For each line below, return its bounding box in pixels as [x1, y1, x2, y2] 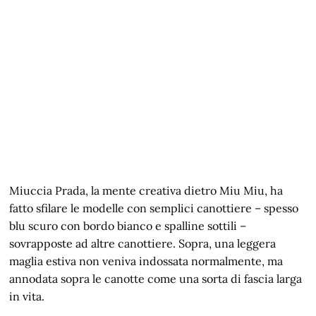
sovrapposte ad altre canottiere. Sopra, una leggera [9, 236, 276, 250]
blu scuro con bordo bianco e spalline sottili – [9, 218, 247, 233]
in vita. [9, 288, 45, 303]
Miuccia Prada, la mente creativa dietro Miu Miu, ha [9, 183, 284, 197]
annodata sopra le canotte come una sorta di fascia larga [9, 271, 303, 286]
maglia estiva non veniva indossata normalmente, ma [9, 253, 284, 268]
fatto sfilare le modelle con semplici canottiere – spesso [9, 200, 299, 215]
